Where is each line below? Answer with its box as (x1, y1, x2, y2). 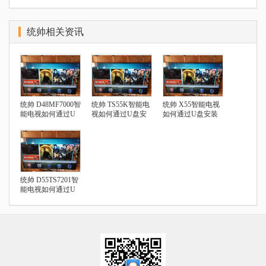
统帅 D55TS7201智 (20, 175, 78, 184)
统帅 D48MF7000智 (20, 100, 81, 109)
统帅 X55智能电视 (163, 100, 220, 109)
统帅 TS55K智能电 (91, 100, 150, 109)
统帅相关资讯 (27, 26, 84, 37)
